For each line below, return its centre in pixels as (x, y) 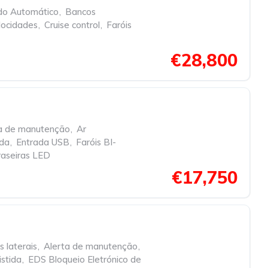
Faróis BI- (96, 142)
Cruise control (72, 25)
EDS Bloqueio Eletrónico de (85, 259)
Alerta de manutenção (91, 246)
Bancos (80, 12)
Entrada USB (43, 142)
